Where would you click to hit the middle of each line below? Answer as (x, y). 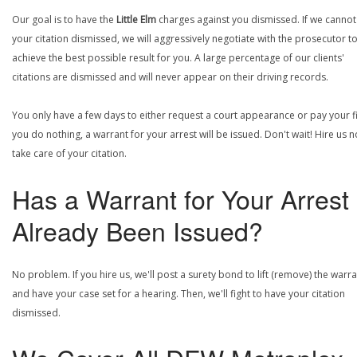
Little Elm (136, 20)
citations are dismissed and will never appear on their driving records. (170, 77)
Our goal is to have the (64, 20)
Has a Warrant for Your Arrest (180, 198)
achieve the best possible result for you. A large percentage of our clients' (178, 58)
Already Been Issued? (137, 230)
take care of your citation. (69, 153)
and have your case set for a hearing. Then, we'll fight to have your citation (178, 294)
